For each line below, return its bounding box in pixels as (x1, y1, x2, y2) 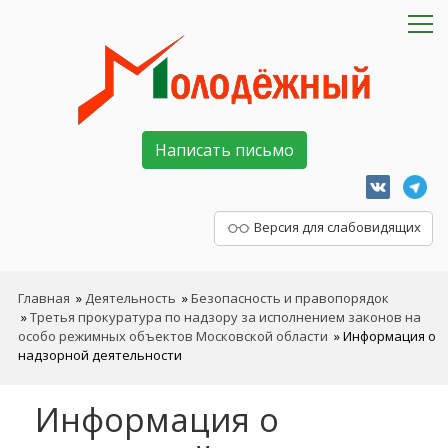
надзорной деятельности (18, 346, 182, 365)
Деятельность (85, 289, 176, 308)
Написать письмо (154, 139, 294, 162)
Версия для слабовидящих (251, 218, 421, 237)
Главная (18, 289, 70, 308)
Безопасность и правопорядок (191, 289, 389, 308)
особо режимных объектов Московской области (18, 327, 328, 346)
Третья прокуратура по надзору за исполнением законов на (30, 308, 421, 327)
